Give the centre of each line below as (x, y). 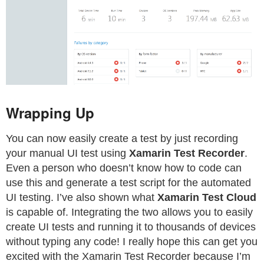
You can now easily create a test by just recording (122, 138)
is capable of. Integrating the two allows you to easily (129, 212)
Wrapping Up (50, 112)
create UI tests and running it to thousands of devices (131, 227)
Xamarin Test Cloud (207, 197)
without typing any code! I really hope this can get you (132, 241)
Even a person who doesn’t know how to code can (124, 168)
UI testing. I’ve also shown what (82, 197)
